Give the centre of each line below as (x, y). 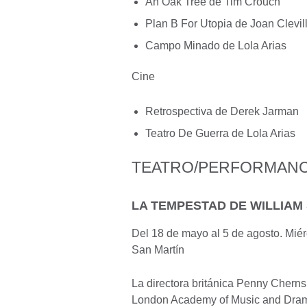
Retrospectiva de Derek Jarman (222, 111)
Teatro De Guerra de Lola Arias (220, 133)
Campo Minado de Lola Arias (216, 45)
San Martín (158, 249)
